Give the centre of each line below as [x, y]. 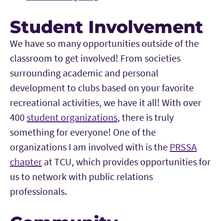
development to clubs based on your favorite [102, 88]
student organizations [72, 117]
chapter [26, 162]
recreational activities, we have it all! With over [106, 103]
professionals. [39, 191]
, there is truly [146, 117]
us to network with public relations [81, 177]
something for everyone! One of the [83, 132]
